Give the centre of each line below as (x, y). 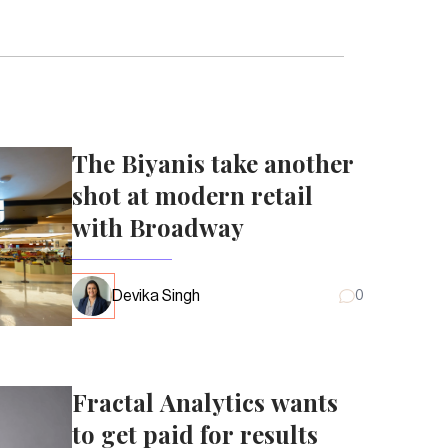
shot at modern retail (192, 194)
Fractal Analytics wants (205, 401)
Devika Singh (156, 295)
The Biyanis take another (213, 162)
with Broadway (158, 226)
